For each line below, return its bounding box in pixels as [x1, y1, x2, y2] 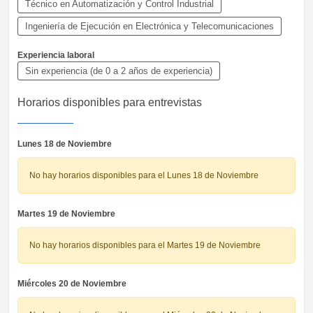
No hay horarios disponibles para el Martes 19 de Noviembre [29, 240, 261, 250]
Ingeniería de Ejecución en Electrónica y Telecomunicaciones [25, 20, 274, 31]
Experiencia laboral [17, 50, 94, 60]
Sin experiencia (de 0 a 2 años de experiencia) [25, 65, 212, 76]
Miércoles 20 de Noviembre [17, 278, 126, 289]
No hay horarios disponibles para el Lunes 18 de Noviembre [29, 170, 259, 180]
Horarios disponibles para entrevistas [17, 96, 202, 108]
